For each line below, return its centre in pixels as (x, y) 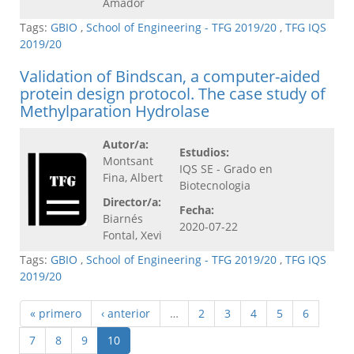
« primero (56, 314)
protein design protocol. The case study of (173, 94)
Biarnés (123, 219)
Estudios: (204, 153)
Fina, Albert (133, 178)
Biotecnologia (215, 186)
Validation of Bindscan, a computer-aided (170, 77)
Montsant (128, 161)
